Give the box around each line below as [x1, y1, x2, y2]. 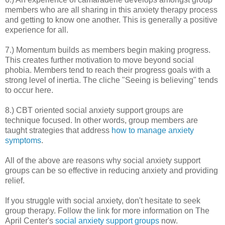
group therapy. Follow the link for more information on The [5, 206, 209, 215]
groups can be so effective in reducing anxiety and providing [5, 166, 218, 175]
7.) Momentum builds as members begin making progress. [5, 45, 210, 54]
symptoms [5, 136, 41, 145]
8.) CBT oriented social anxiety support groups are [5, 105, 183, 115]
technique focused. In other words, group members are [5, 116, 198, 125]
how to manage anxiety [111, 126, 194, 135]
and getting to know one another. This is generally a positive [5, 15, 217, 24]
